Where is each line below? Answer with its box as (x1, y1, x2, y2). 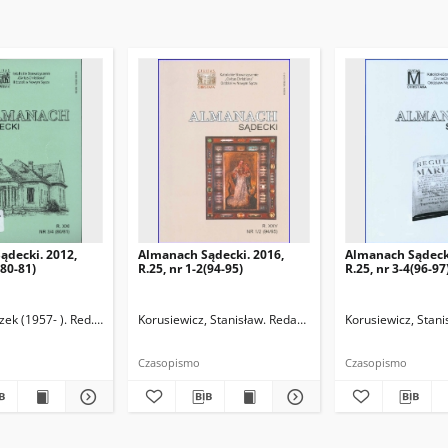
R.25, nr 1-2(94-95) (138, 260, 243, 277)
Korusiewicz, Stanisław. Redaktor (138, 311, 319, 328)
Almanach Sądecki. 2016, (138, 246, 284, 263)
